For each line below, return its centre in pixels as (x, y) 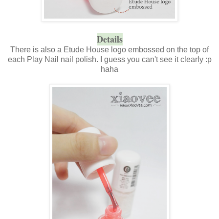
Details (109, 39)
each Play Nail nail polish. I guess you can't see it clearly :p (109, 59)
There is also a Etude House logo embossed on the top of (109, 49)
